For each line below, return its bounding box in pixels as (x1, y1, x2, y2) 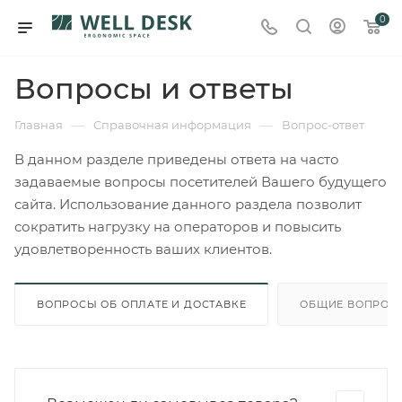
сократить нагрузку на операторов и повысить (14, 218, 341, 235)
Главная (14, 118, 63, 132)
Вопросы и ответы (14, 71, 293, 106)
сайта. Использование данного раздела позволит (14, 196, 362, 213)
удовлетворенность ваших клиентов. (14, 240, 275, 258)
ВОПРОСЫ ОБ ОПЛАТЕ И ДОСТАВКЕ (37, 298, 247, 310)
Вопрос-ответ (282, 118, 364, 132)
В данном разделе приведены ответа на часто (14, 151, 339, 168)
